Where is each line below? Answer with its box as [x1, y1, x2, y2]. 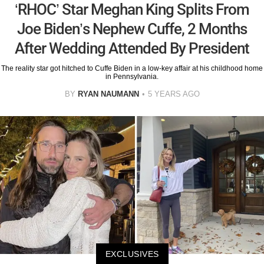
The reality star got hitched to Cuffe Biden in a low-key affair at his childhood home [1, 64, 263, 72]
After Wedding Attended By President [15, 39, 249, 57]
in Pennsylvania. [105, 72, 159, 81]
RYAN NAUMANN [77, 89, 139, 98]
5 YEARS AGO [147, 89, 200, 98]
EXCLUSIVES [105, 249, 159, 259]
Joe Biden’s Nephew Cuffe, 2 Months [17, 19, 247, 38]
